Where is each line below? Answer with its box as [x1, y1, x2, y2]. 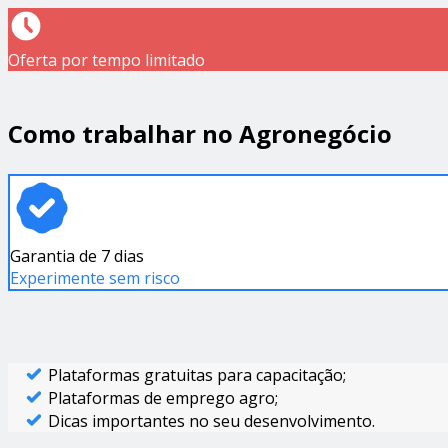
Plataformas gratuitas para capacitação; [48, 364, 346, 386]
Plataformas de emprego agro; [48, 387, 278, 409]
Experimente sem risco [10, 267, 180, 289]
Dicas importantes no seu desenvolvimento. [48, 410, 379, 432]
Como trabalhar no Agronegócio [8, 117, 392, 150]
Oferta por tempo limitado [8, 49, 205, 71]
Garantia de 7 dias [10, 245, 144, 267]
